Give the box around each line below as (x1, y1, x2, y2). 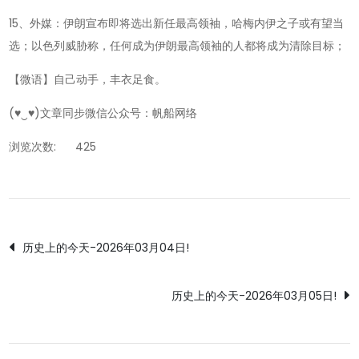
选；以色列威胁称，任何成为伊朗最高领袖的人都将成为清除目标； (9, 38, 346, 54)
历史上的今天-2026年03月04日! (22, 240, 190, 256)
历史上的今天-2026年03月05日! (171, 288, 337, 305)
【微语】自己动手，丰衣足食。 (9, 71, 167, 88)
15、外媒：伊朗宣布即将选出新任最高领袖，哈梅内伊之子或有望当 (9, 15, 345, 32)
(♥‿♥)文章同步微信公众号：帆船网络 (9, 105, 198, 122)
